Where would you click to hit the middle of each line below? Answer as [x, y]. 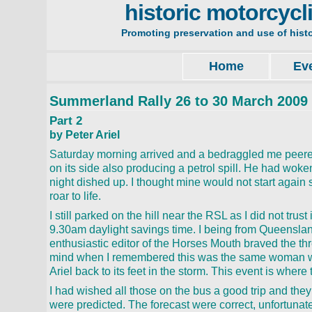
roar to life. [76, 196]
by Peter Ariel [85, 135]
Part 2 [66, 121]
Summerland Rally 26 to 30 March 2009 [179, 101]
